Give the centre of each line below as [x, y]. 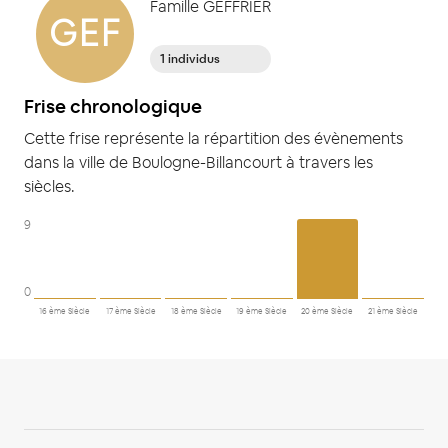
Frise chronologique [113, 106]
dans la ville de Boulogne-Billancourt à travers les [198, 162]
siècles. [49, 186]
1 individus [190, 58]
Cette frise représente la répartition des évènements [213, 138]
